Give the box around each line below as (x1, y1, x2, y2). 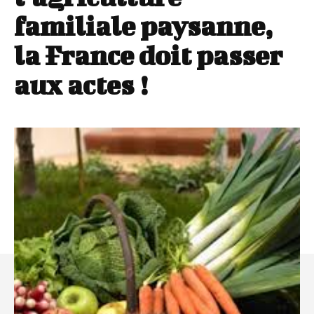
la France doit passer (14, 40, 282, 71)
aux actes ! (14, 69, 148, 101)
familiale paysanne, (14, 11, 273, 42)
